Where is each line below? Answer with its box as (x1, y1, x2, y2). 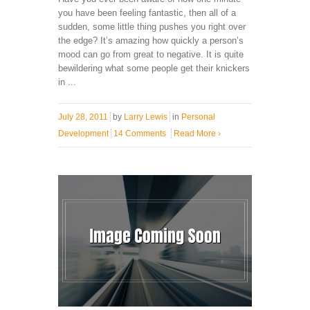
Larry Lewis (124, 111, 167, 122)
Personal (181, 111, 215, 122)
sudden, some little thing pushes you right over (58, 21, 246, 32)
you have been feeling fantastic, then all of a (58, 7, 236, 18)
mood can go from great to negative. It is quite (58, 48, 244, 60)
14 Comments (113, 128, 166, 138)
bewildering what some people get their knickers (58, 62, 250, 73)
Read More (174, 128, 218, 138)
